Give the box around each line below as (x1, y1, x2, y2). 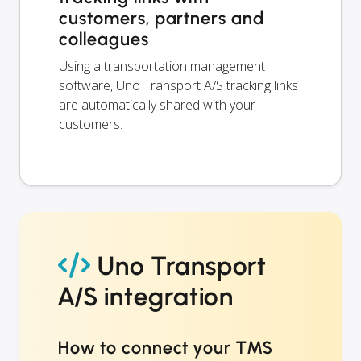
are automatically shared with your (59, 95, 255, 114)
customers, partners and (59, 6, 265, 29)
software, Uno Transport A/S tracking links (59, 76, 298, 94)
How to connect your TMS (58, 336, 273, 359)
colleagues (59, 27, 149, 50)
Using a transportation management (59, 56, 265, 75)
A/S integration (58, 280, 234, 312)
